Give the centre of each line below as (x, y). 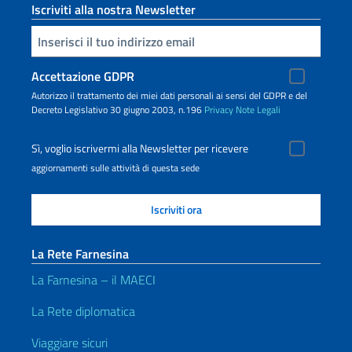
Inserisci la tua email (38, 40)
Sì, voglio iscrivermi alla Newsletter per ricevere (140, 148)
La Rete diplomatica (83, 311)
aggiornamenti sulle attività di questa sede (115, 168)
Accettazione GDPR (83, 76)
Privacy (219, 110)
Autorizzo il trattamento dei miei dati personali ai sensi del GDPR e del (169, 95)
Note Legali (258, 110)
